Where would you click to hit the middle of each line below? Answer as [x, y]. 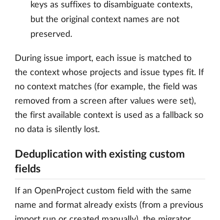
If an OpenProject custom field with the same [103, 191]
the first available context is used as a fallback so [109, 115]
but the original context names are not [105, 20]
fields [28, 169]
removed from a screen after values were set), [105, 101]
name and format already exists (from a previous [109, 205]
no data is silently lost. [57, 130]
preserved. [51, 34]
